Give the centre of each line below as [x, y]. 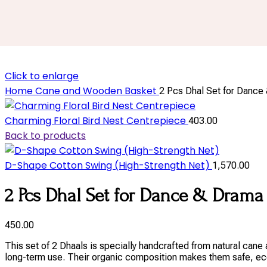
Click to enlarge [42, 76]
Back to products [45, 136]
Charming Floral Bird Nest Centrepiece [97, 121]
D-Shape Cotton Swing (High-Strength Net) [108, 165]
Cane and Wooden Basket [97, 91]
